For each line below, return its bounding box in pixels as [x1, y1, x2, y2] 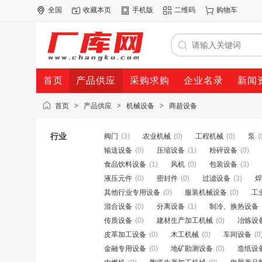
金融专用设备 [104, 244, 146, 253]
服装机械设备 [185, 188, 227, 196]
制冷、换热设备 [209, 202, 258, 211]
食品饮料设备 [104, 160, 146, 168]
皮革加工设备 [104, 230, 146, 239]
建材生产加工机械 [157, 216, 213, 225]
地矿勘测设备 [171, 244, 213, 253]
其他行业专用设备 [104, 188, 160, 196]
